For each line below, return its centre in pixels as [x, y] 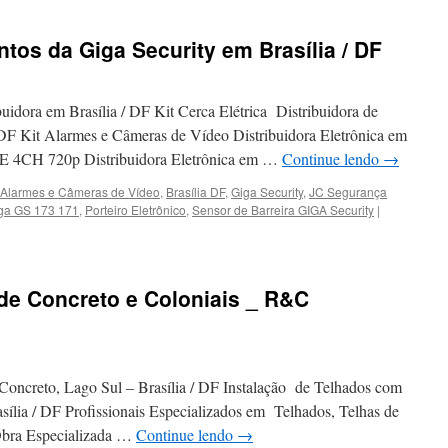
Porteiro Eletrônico [135, 209]
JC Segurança [348, 191]
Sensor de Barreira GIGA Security [283, 209]
